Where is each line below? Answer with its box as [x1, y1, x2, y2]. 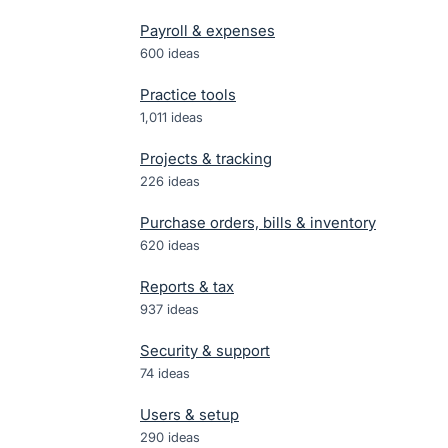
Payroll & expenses [140, 21, 275, 40]
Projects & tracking [140, 149, 272, 168]
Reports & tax [140, 277, 234, 296]
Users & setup [140, 405, 239, 424]
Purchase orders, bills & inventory [140, 213, 376, 232]
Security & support [140, 341, 270, 360]
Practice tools [140, 85, 236, 104]
